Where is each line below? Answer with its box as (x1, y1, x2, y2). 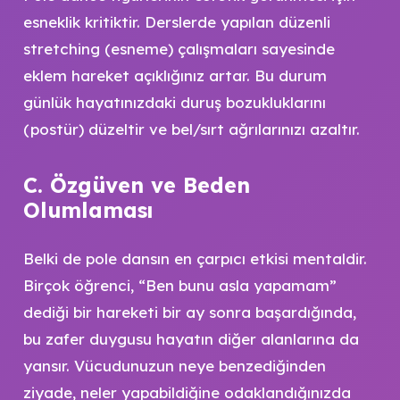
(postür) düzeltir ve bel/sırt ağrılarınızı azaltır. (22, 119, 360, 138)
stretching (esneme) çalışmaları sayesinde (22, 38, 335, 58)
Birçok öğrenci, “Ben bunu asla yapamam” (22, 276, 337, 295)
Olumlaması (22, 196, 153, 223)
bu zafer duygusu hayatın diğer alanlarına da (22, 329, 359, 348)
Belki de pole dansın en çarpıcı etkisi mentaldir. (22, 249, 367, 268)
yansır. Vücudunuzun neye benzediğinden (22, 356, 326, 375)
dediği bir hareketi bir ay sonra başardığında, (22, 303, 356, 321)
